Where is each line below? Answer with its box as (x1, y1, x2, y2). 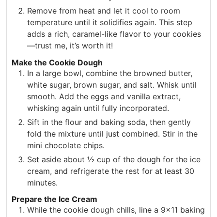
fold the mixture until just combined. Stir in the (27, 128, 198, 139)
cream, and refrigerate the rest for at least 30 (27, 166, 195, 176)
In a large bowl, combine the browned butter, (27, 68, 193, 78)
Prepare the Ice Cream (12, 194, 98, 204)
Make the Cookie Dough (12, 57, 103, 67)
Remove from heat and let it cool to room (27, 5, 181, 15)
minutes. (27, 177, 58, 187)
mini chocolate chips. (27, 140, 105, 150)
